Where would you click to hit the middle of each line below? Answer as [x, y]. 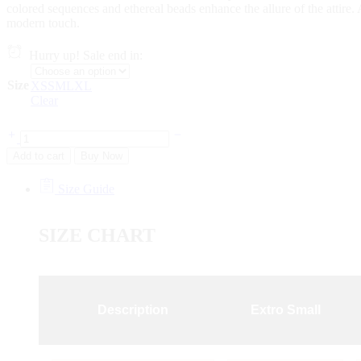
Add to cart [39, 156]
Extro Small [285, 309]
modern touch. [43, 23]
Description [133, 309]
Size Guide [85, 189]
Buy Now [102, 156]
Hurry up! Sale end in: [83, 55]
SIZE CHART [97, 235]
